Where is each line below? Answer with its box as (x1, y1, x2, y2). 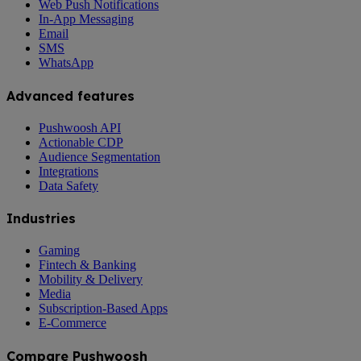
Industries (6, 210, 76, 227)
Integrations (39, 164, 98, 178)
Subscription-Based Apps (39, 301, 168, 316)
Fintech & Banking (39, 258, 136, 272)
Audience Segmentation (39, 149, 160, 164)
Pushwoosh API (39, 120, 121, 135)
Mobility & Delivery (39, 272, 143, 287)
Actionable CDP (39, 135, 123, 149)
